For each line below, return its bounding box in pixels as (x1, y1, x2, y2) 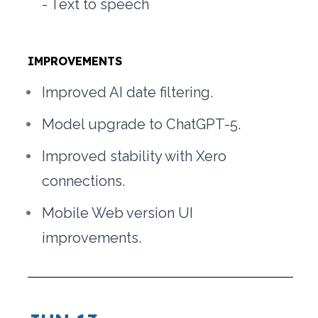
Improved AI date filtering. (42, 84, 214, 102)
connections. (42, 172, 126, 190)
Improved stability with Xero (42, 148, 227, 165)
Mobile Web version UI (42, 204, 194, 222)
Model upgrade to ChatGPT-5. (42, 116, 241, 133)
